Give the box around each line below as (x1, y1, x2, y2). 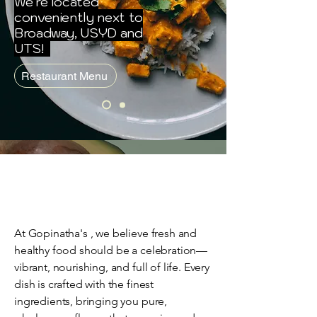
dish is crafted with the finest (14, 277, 154, 291)
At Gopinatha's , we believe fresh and (14, 226, 197, 240)
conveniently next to (14, 9, 143, 25)
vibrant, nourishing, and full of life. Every (14, 260, 209, 274)
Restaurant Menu (21, 69, 108, 83)
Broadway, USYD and (14, 25, 143, 41)
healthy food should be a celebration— (14, 243, 208, 257)
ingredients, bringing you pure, (14, 294, 168, 308)
